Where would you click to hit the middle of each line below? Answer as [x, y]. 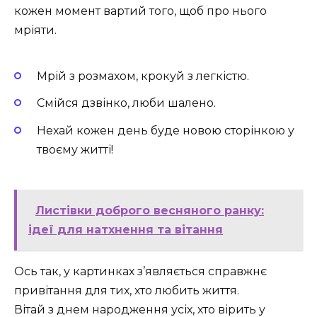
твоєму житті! [75, 149]
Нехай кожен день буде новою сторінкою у [166, 130]
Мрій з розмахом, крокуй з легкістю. [143, 76]
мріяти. [35, 30]
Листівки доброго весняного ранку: [150, 210]
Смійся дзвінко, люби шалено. [126, 103]
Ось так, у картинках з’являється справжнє [140, 271]
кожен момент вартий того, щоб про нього [140, 11]
